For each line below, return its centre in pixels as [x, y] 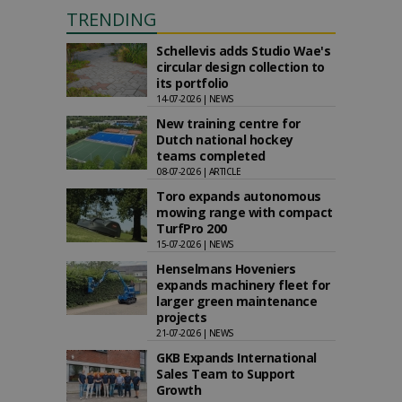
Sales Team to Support [226, 374]
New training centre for [228, 123]
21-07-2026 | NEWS [195, 333]
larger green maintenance [236, 301]
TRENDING [112, 19]
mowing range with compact [245, 212]
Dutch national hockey [225, 140]
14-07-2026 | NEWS [195, 99]
